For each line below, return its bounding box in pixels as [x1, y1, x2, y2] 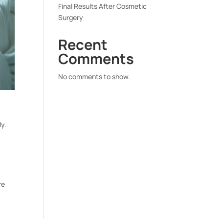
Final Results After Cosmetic [58, 1, 147, 11]
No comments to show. [58, 72, 131, 82]
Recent [58, 35, 108, 55]
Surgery [58, 13, 84, 22]
